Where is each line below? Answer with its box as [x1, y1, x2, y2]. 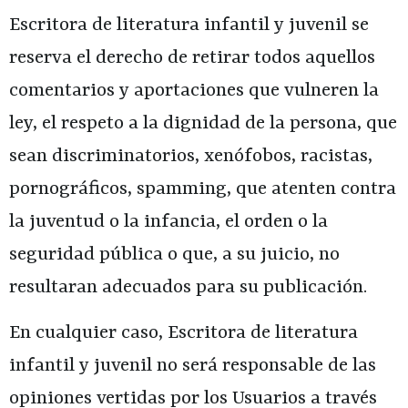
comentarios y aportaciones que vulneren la [9, 79, 379, 102]
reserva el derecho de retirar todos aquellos [9, 46, 375, 69]
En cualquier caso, [9, 322, 168, 345]
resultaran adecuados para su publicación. [9, 276, 367, 299]
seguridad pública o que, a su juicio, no [9, 243, 340, 266]
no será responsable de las [152, 355, 376, 378]
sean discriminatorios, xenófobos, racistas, [9, 145, 372, 168]
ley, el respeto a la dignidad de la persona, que [9, 112, 397, 135]
